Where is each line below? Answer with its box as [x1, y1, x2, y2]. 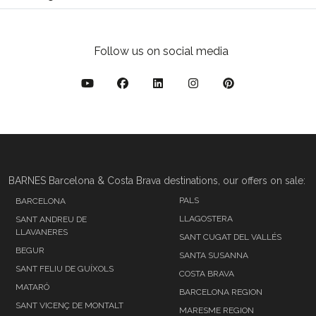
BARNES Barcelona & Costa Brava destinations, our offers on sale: [8, 174, 305, 186]
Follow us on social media [93, 44, 229, 58]
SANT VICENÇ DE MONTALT [16, 300, 123, 310]
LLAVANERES [16, 226, 68, 237]
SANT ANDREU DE [16, 214, 87, 224]
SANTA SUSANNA [179, 250, 248, 260]
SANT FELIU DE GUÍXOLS [16, 263, 114, 274]
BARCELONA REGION [179, 286, 262, 297]
